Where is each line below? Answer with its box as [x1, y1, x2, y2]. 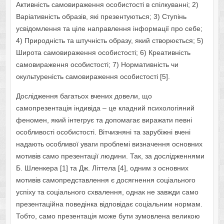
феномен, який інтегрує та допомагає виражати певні [15, 116, 192, 124]
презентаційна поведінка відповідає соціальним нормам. [15, 200, 202, 208]
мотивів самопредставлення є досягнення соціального [15, 176, 195, 184]
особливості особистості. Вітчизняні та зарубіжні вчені [15, 128, 190, 136]
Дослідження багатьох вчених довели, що [15, 92, 152, 100]
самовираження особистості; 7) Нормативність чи [15, 60, 178, 69]
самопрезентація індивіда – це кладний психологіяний [15, 104, 194, 112]
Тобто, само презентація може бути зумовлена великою [15, 212, 200, 220]
